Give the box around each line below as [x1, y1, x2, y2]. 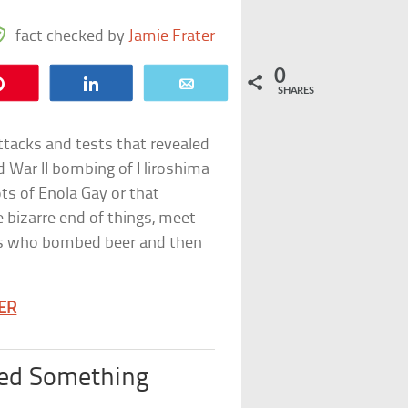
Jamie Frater [127, 27, 215, 46]
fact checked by [15, 27, 128, 46]
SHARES [277, 86, 315, 96]
